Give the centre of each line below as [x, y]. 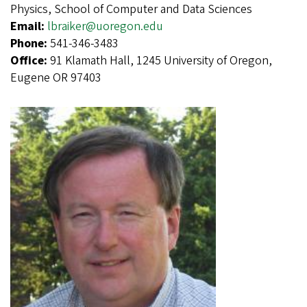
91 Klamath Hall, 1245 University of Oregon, [161, 61]
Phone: [30, 44]
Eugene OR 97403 [56, 78]
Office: [30, 61]
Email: [29, 27]
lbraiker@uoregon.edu [105, 27]
